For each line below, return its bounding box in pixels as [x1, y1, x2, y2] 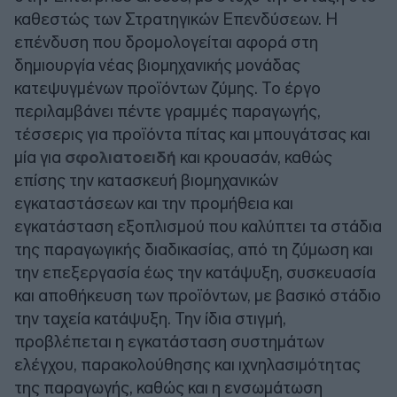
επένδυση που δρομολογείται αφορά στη [14, 31, 318, 52]
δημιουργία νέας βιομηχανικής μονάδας [14, 54, 300, 75]
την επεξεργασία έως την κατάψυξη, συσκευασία [14, 261, 376, 283]
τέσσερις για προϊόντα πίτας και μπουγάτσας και [14, 123, 370, 144]
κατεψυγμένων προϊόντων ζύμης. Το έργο [14, 77, 321, 98]
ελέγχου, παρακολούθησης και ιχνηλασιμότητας [14, 354, 361, 375]
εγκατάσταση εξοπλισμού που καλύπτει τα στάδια [14, 215, 382, 237]
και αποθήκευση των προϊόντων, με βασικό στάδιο [14, 284, 381, 306]
